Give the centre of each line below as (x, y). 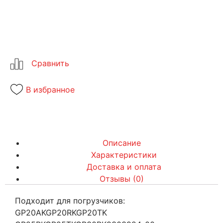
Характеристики (124, 155)
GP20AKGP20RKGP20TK (61, 212)
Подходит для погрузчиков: (70, 200)
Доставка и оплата (124, 167)
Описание (121, 143)
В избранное (50, 89)
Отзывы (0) (121, 178)
